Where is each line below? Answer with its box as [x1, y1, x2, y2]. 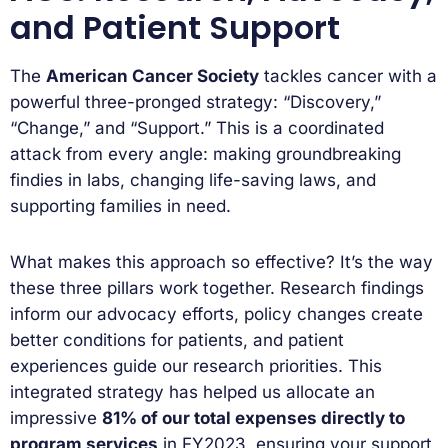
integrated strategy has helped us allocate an [10, 381, 375, 402]
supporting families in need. [10, 195, 231, 216]
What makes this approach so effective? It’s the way [10, 251, 433, 272]
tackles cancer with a [259, 65, 437, 86]
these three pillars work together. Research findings [10, 277, 424, 298]
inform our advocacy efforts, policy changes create [10, 303, 423, 324]
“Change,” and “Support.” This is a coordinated [10, 117, 384, 138]
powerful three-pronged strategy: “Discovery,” [10, 91, 381, 112]
